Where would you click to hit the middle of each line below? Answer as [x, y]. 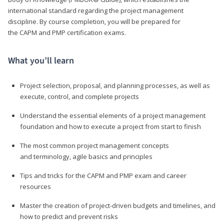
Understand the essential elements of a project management [113, 115]
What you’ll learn [41, 60]
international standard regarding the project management [96, 10]
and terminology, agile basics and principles [86, 156]
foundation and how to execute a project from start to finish [110, 126]
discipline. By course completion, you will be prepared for [94, 21]
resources [35, 186]
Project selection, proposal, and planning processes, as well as [115, 85]
